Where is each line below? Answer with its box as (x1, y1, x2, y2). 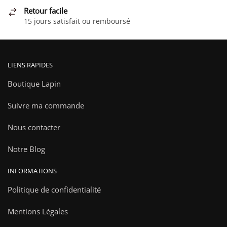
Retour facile (24, 6, 67, 16)
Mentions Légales (8, 206, 68, 216)
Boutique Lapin (8, 78, 61, 89)
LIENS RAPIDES (8, 60, 53, 69)
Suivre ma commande (8, 100, 84, 110)
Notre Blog (8, 144, 45, 155)
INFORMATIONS (8, 166, 57, 175)
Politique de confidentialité (8, 184, 101, 195)
